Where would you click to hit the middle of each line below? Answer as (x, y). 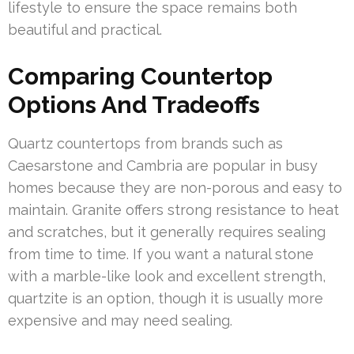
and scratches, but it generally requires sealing (167, 232)
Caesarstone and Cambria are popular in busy (163, 166)
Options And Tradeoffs (134, 105)
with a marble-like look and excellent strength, (167, 277)
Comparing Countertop (140, 77)
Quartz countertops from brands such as (145, 144)
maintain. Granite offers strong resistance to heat (173, 210)
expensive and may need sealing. (120, 321)
